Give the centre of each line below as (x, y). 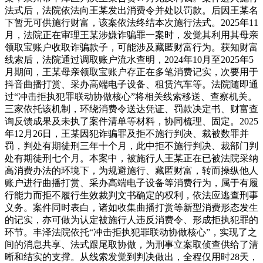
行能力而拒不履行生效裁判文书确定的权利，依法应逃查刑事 (131, 195)
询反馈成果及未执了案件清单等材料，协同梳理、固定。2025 (131, 122)
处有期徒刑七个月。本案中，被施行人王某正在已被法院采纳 (131, 159)
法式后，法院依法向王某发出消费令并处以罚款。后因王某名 (131, 11)
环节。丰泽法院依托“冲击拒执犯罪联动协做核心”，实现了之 (131, 232)
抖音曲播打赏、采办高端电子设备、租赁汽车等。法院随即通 (131, 85)
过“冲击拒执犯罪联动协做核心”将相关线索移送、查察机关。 (131, 97)
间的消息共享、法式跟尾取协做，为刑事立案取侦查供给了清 (131, 245)
